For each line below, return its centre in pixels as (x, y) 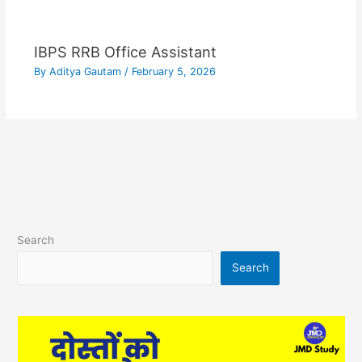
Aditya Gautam (86, 72)
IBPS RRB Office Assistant (125, 51)
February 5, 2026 (173, 72)
